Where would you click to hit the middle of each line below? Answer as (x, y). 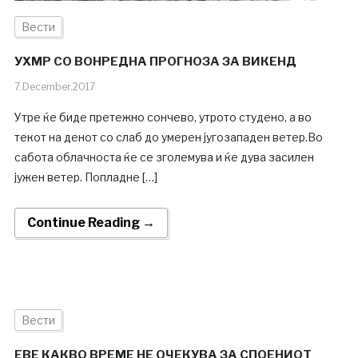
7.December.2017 (54, 86)
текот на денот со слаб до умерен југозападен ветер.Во (168, 137)
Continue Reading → (91, 222)
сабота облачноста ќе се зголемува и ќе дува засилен (164, 157)
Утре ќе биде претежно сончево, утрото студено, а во (163, 117)
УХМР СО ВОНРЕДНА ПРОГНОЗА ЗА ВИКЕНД (155, 61)
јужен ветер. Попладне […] (86, 177)
